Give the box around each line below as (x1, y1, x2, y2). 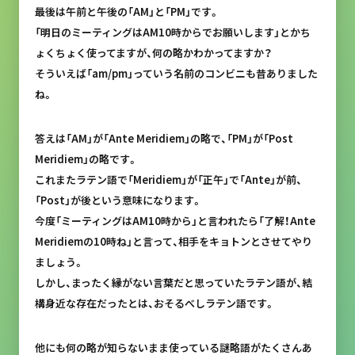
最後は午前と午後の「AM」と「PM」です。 (34, 4, 219, 19)
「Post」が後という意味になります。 (34, 193, 202, 208)
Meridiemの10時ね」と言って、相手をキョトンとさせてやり (34, 234, 312, 249)
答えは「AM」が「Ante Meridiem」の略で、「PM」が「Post (34, 131, 293, 146)
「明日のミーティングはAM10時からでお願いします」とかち (34, 25, 311, 40)
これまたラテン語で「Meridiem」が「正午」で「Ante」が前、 (34, 172, 302, 187)
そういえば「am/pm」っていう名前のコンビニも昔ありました (34, 66, 318, 81)
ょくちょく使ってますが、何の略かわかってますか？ (34, 45, 273, 60)
